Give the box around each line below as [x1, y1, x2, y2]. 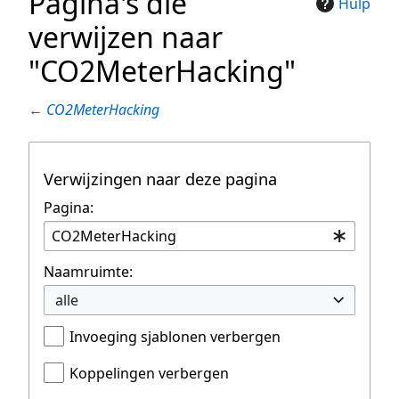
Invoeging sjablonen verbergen [69, 327, 281, 347]
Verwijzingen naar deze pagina [44, 167, 277, 191]
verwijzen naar [28, 18, 223, 57]
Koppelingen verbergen [69, 363, 229, 384]
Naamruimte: [44, 262, 133, 282]
